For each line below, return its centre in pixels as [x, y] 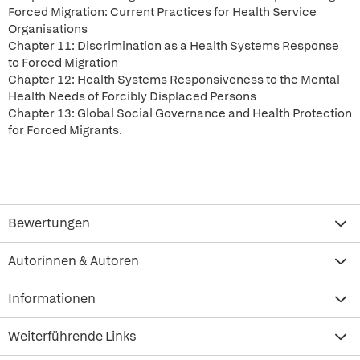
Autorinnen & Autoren [74, 261]
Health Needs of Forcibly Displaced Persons [132, 96]
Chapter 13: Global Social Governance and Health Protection [180, 113]
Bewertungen [49, 223]
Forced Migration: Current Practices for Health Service [162, 12]
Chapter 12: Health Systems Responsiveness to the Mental [174, 80]
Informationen [52, 299]
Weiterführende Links [72, 336]
